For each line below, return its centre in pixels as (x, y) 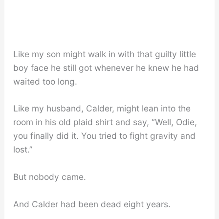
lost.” (23, 150)
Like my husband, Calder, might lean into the (102, 109)
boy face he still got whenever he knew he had (106, 67)
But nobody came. (49, 177)
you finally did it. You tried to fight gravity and (104, 136)
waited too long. (45, 81)
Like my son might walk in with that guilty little (104, 54)
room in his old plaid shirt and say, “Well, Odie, (105, 122)
